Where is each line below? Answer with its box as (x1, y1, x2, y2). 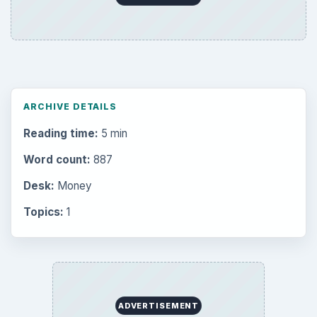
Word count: (23, 152, 91, 166)
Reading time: (23, 126, 98, 140)
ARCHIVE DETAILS (23, 100, 117, 112)
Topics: (23, 205, 64, 219)
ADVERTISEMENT (117, 301, 200, 311)
